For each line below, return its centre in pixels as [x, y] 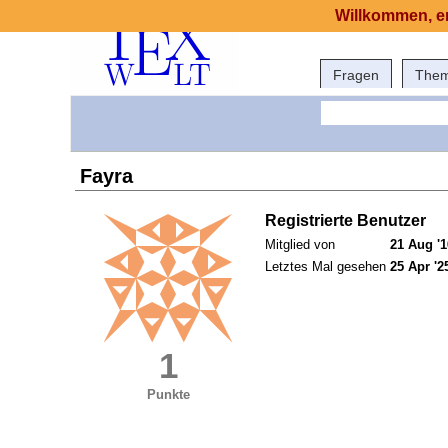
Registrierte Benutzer [345, 221]
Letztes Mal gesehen [325, 267]
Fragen [356, 75]
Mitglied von [300, 245]
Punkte [168, 395]
